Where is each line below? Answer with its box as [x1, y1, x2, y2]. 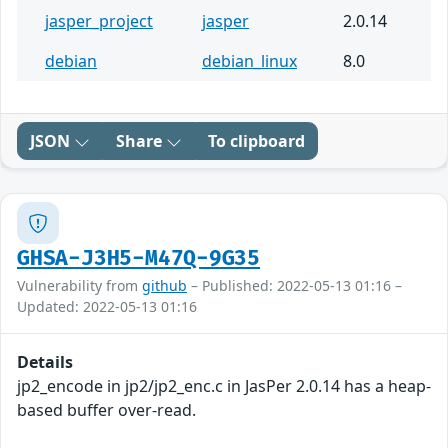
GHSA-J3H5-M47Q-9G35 [17, 246, 261, 272]
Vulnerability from [17, 276, 142, 296]
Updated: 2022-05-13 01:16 [17, 297, 197, 317]
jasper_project [45, 10, 153, 33]
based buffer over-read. [17, 399, 196, 422]
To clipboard [208, 130, 305, 153]
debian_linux [202, 50, 297, 73]
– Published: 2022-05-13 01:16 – [187, 276, 402, 296]
